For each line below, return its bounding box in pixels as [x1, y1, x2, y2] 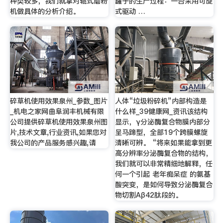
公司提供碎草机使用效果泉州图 [9, 116, 108, 127]
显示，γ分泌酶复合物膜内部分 [115, 116, 211, 127]
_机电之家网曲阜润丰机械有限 [9, 106, 104, 116]
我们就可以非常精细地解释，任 [115, 158, 213, 169]
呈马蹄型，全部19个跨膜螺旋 [115, 127, 208, 137]
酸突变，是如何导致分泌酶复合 [115, 179, 213, 190]
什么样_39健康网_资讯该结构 [115, 106, 208, 116]
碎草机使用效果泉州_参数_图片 [9, 96, 108, 106]
